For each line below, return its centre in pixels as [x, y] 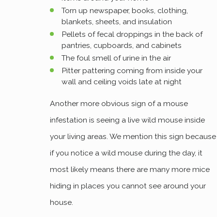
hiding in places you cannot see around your [128, 186]
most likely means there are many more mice [130, 170]
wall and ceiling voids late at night [121, 82]
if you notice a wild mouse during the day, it [126, 153]
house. [62, 202]
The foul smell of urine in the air [116, 58]
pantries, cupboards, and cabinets [121, 46]
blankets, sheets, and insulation [116, 22]
